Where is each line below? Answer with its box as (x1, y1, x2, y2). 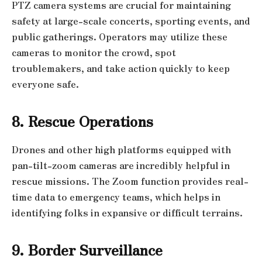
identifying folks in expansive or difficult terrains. (12, 205, 243, 219)
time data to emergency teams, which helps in (12, 189, 220, 204)
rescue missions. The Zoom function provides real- (12, 174, 249, 188)
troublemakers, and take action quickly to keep (12, 61, 230, 75)
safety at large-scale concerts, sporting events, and (12, 13, 250, 27)
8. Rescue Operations (12, 110, 153, 131)
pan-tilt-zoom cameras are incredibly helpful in (12, 158, 230, 172)
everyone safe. (12, 77, 79, 91)
